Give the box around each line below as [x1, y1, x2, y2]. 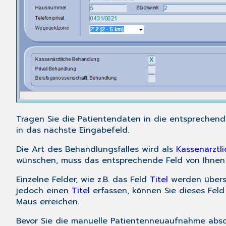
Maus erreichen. [16, 196, 79, 208]
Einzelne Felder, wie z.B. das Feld [16, 174, 150, 186]
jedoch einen [16, 185, 72, 197]
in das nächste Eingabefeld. [16, 124, 129, 137]
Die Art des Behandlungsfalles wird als [16, 143, 176, 156]
